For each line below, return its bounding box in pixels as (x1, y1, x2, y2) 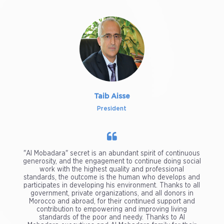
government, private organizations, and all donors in (30, 190, 193, 197)
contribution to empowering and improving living (36, 206, 187, 213)
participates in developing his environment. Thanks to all (23, 182, 200, 189)
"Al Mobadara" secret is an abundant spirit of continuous (23, 150, 200, 157)
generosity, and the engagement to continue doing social (22, 158, 201, 165)
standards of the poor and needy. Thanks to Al (38, 214, 185, 221)
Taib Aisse (93, 93, 130, 100)
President (97, 105, 127, 112)
